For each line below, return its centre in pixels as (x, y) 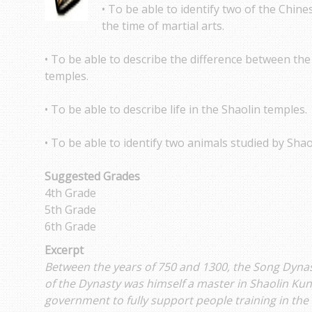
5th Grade (70, 210)
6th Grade (70, 226)
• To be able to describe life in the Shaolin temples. (176, 109)
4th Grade (70, 193)
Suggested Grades (92, 176)
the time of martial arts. (163, 26)
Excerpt (64, 250)
